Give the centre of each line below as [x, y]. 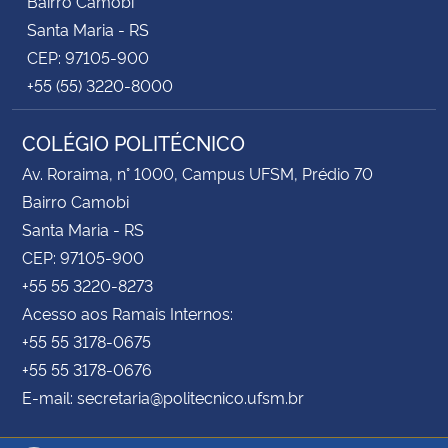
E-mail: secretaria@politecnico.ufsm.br [163, 396]
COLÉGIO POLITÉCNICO [133, 141]
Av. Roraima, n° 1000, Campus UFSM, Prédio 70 [197, 172]
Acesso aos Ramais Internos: [127, 312]
